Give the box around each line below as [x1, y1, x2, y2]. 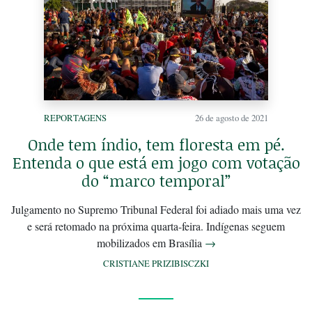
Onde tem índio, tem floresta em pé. [27, 133, 285, 155]
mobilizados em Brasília [96, 235, 205, 250]
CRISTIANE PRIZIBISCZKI [103, 256, 209, 270]
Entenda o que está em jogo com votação [12, 151, 300, 173]
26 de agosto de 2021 [195, 111, 268, 124]
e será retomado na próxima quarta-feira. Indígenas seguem [27, 218, 285, 233]
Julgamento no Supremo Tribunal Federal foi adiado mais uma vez [11, 201, 301, 217]
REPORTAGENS [44, 111, 107, 124]
